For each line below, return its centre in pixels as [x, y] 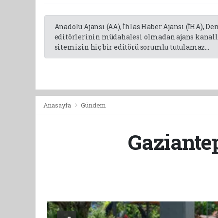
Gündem [94, 105]
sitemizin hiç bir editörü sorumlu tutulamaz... [132, 47]
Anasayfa [58, 105]
